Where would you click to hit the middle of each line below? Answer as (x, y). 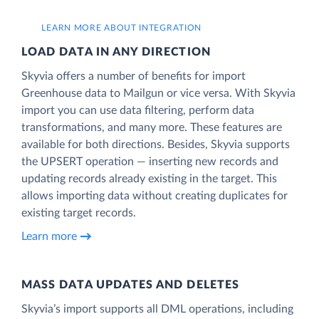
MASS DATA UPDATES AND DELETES (130, 284)
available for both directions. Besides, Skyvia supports (156, 144)
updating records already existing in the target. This (149, 178)
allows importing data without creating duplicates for (155, 195)
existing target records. (79, 213)
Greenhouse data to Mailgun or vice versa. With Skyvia (158, 93)
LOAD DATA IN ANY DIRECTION (116, 52)
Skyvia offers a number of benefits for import (134, 76)
